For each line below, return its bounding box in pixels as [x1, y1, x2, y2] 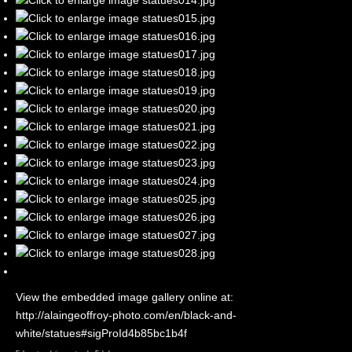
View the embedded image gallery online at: [16, 291, 233, 303]
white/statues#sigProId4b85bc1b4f [16, 327, 187, 339]
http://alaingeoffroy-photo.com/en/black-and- [16, 309, 236, 321]
